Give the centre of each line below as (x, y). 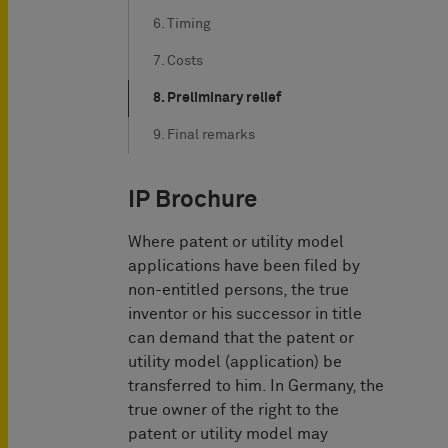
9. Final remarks (204, 135)
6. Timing (182, 24)
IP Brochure (192, 200)
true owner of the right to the (233, 410)
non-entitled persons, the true (238, 290)
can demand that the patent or (241, 338)
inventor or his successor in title (245, 314)
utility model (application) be (235, 362)
